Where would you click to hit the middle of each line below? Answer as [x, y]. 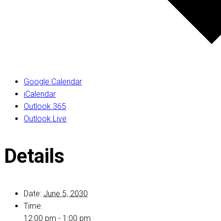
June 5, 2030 [66, 193]
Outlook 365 [45, 107]
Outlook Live [45, 119]
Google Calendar [53, 82]
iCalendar [40, 94]
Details [34, 156]
